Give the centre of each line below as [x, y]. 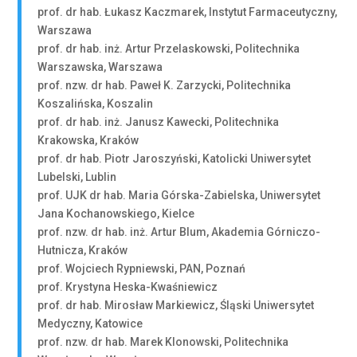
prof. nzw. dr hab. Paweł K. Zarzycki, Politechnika [165, 85]
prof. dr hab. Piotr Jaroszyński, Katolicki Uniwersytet [175, 159]
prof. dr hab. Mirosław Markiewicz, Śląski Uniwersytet [176, 305]
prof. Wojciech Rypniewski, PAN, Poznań [142, 269]
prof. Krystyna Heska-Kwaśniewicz [128, 287]
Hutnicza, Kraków [83, 250]
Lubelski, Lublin [77, 177]
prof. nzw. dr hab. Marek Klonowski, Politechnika [163, 342]
